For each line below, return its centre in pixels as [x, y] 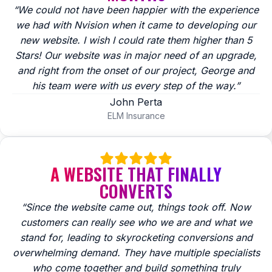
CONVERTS [136, 191]
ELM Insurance [136, 116]
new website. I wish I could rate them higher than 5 [136, 40]
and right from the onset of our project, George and [136, 71]
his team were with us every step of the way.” [136, 86]
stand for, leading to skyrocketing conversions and [136, 238]
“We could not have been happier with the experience [136, 10]
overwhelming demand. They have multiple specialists [136, 253]
